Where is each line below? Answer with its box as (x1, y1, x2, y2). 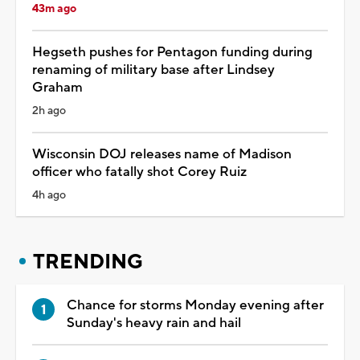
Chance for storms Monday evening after (67, 296, 324, 314)
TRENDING (33, 248, 143, 275)
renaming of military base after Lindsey (32, 60, 275, 79)
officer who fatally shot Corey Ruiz (32, 162, 247, 181)
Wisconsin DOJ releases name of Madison (32, 145, 292, 163)
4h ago (32, 187, 66, 202)
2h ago (32, 103, 66, 118)
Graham (32, 78, 83, 96)
